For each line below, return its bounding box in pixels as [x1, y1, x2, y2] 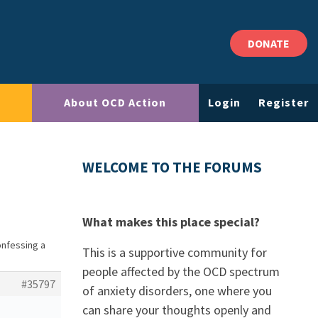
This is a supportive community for [82, 244, 267, 261]
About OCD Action [64, 95, 167, 110]
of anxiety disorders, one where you [82, 283, 272, 299]
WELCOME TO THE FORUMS [82, 158, 262, 177]
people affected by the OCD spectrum [82, 263, 280, 280]
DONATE [248, 36, 290, 50]
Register [258, 95, 309, 110]
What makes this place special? [82, 214, 260, 230]
